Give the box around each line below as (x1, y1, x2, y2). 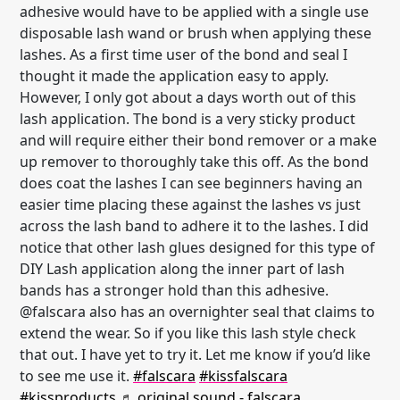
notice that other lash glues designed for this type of (20, 237, 375, 257)
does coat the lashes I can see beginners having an (20, 173, 362, 193)
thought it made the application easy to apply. (20, 66, 329, 86)
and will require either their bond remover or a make (20, 130, 377, 150)
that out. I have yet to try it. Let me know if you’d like (20, 345, 371, 364)
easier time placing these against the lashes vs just (20, 195, 361, 214)
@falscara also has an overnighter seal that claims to (20, 302, 375, 321)
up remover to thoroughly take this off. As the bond (20, 152, 369, 171)
